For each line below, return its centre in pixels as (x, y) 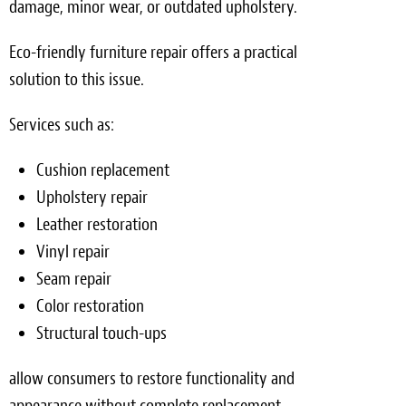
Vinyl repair (73, 251)
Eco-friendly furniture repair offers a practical (153, 52)
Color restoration (90, 305)
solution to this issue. (77, 79)
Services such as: (62, 124)
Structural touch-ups (101, 333)
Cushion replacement (103, 169)
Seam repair (74, 278)
